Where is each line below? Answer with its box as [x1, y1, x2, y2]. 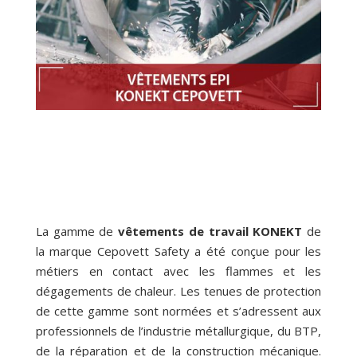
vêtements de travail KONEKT [113, 223, 303, 240]
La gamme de [35, 223, 114, 240]
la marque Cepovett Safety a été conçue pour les [35, 243, 322, 260]
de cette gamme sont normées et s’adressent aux [35, 303, 322, 320]
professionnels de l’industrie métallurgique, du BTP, [35, 323, 322, 339]
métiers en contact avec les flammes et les [35, 263, 322, 280]
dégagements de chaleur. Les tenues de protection [35, 283, 322, 300]
